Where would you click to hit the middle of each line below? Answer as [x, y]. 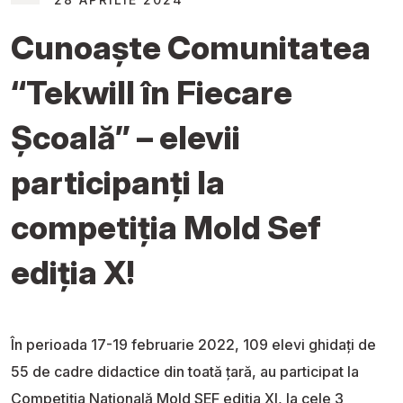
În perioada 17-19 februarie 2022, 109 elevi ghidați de [193, 344]
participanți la [118, 182]
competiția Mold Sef [166, 227]
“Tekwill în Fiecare [152, 92]
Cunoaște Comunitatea [191, 47]
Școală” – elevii [125, 137]
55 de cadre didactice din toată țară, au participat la [185, 371]
